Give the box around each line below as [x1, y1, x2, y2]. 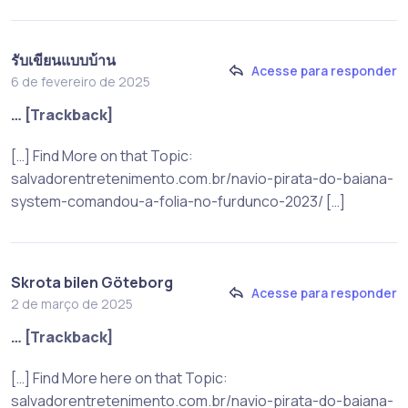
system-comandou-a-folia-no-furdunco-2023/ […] [11, 190, 345, 211]
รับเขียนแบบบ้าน [11, 49, 116, 70]
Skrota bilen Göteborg [11, 271, 173, 292]
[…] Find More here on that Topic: [11, 367, 228, 388]
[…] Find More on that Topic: [11, 145, 193, 166]
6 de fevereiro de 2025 [11, 72, 150, 90]
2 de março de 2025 [11, 294, 133, 312]
